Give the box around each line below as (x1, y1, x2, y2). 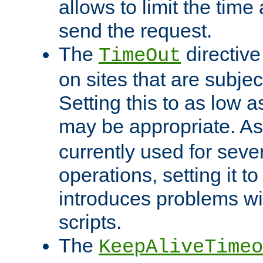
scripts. (59, 211, 122, 234)
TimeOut (99, 45, 181, 68)
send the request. (59, 19, 212, 42)
